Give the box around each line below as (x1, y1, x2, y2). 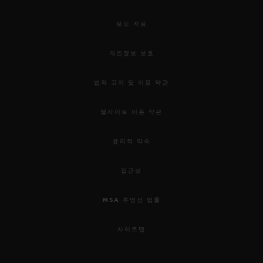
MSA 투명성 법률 (102, 197, 161, 203)
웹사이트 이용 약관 (100, 109, 163, 115)
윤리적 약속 (112, 138, 151, 144)
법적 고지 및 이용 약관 (94, 79, 169, 86)
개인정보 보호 (109, 50, 154, 56)
